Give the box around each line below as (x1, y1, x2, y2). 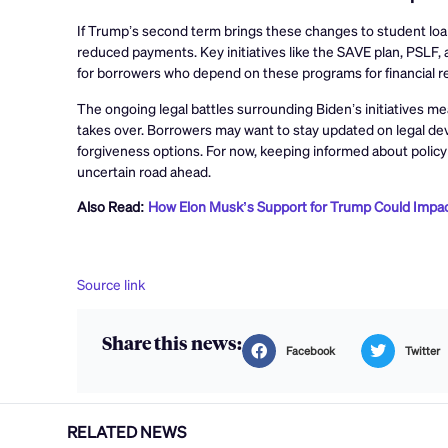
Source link (77, 274, 146, 293)
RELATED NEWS (67, 420, 187, 442)
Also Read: (77, 197, 149, 216)
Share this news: (102, 330, 243, 354)
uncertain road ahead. (77, 161, 212, 180)
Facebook (286, 342, 336, 358)
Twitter (405, 342, 441, 358)
